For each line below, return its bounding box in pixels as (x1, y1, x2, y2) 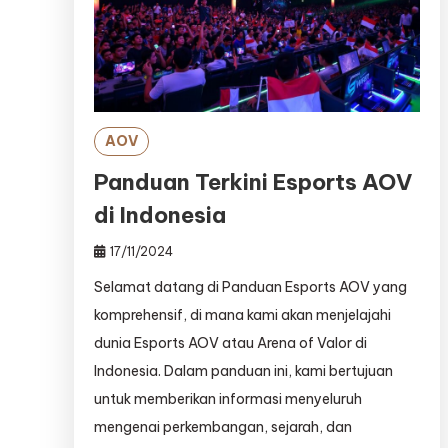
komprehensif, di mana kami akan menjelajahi (93, 306, 391, 325)
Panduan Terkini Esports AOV (93, 168, 412, 197)
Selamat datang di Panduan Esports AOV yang (93, 278, 407, 297)
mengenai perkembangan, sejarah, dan (93, 418, 352, 437)
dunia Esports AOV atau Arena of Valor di (93, 334, 367, 353)
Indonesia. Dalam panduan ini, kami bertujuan (93, 362, 393, 381)
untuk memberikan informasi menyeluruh (93, 390, 362, 409)
